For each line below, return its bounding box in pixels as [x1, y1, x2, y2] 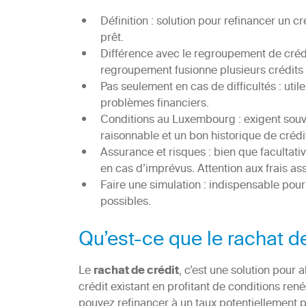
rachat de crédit [93, 262, 179, 282]
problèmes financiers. [100, 94, 209, 114]
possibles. [100, 193, 151, 212]
